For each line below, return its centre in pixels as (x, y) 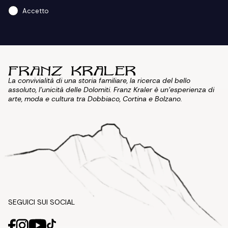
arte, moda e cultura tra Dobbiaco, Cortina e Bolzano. (95, 99)
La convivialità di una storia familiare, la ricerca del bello (99, 80)
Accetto (36, 11)
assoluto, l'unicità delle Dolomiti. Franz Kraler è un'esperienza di (111, 90)
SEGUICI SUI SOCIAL (41, 202)
